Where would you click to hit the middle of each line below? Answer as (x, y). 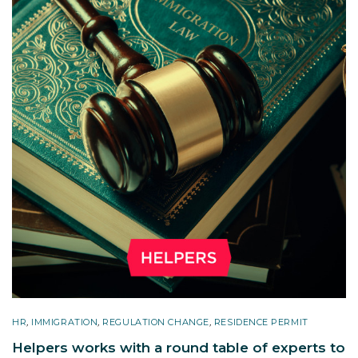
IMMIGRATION (65, 322)
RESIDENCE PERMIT (261, 322)
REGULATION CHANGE (156, 322)
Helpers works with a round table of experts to (179, 347)
